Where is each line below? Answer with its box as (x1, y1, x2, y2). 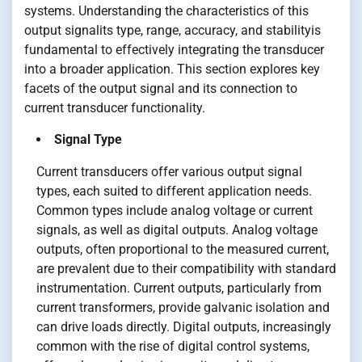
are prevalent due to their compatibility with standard (36, 260, 336, 276)
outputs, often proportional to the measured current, (36, 241, 329, 257)
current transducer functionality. (24, 99, 205, 116)
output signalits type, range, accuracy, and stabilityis (24, 22, 321, 38)
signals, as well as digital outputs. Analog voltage (36, 221, 318, 238)
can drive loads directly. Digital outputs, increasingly (36, 318, 331, 335)
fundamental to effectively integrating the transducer (24, 41, 324, 57)
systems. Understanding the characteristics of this (24, 2, 309, 19)
